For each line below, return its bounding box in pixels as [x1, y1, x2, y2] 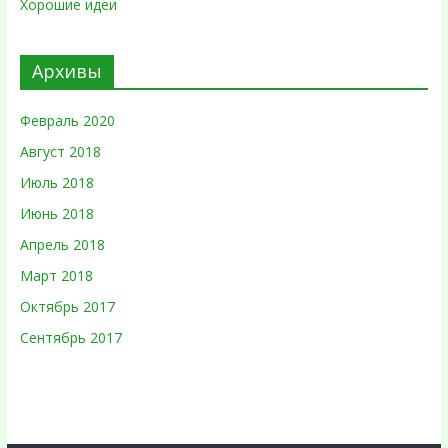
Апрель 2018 [19, 235, 105, 254]
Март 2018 [19, 266, 93, 285]
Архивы [31, 59, 102, 83]
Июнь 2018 [19, 204, 94, 223]
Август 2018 [19, 142, 101, 161]
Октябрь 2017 [19, 297, 115, 316]
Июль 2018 [19, 173, 94, 192]
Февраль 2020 [19, 111, 115, 130]
